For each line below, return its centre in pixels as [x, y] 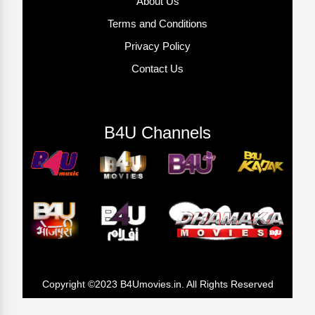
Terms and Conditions [157, 23]
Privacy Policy [157, 46]
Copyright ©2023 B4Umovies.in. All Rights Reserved [157, 284]
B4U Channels [157, 132]
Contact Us [157, 68]
